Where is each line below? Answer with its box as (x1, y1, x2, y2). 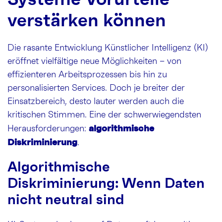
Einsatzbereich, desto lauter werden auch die (7, 97, 184, 107)
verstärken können (7, 12, 166, 30)
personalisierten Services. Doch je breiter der (7, 84, 185, 93)
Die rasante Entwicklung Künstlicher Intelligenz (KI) (7, 44, 208, 53)
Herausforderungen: (7, 124, 89, 134)
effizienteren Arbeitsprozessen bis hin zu (7, 70, 167, 80)
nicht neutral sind (7, 193, 124, 208)
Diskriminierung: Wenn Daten (7, 177, 205, 191)
